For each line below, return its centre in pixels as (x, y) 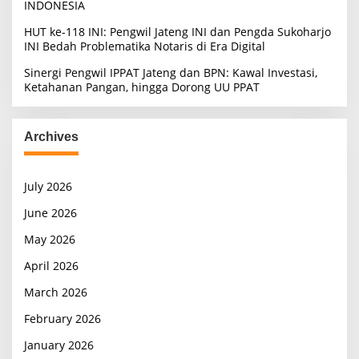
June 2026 (50, 213)
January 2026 (59, 345)
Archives (51, 137)
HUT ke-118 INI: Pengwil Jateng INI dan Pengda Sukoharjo (177, 32)
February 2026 (63, 319)
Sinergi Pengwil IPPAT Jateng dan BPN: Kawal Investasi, (171, 73)
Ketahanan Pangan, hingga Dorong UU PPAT (142, 87)
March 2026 (56, 292)
